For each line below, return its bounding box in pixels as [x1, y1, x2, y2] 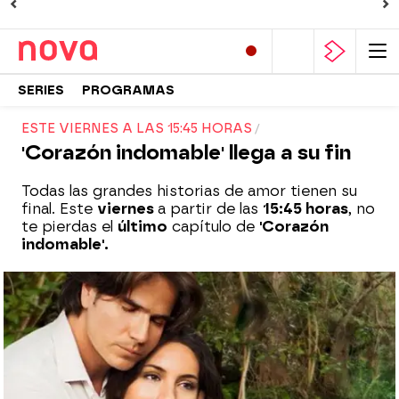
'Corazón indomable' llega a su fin [21, 141, 351, 165]
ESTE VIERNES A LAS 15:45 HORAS [21, 121, 252, 136]
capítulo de [167, 218, 259, 235]
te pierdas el [21, 218, 118, 235]
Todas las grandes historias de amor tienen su [21, 183, 357, 199]
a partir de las [158, 200, 263, 217]
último [118, 218, 167, 235]
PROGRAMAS [82, 82, 175, 98]
